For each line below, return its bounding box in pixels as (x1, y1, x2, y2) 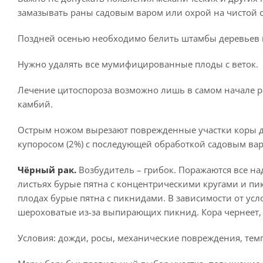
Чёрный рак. (18, 164, 76, 176)
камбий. (18, 98, 53, 110)
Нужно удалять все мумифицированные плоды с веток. (18, 58, 258, 70)
